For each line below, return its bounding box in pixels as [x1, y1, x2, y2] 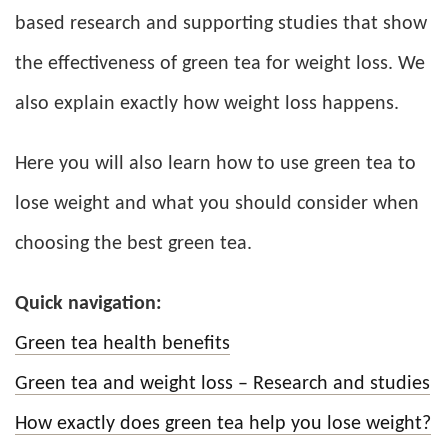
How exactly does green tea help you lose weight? [15, 413, 431, 434]
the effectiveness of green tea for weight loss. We [15, 53, 425, 74]
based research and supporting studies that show [15, 13, 427, 34]
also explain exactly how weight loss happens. [15, 93, 399, 114]
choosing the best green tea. [15, 233, 252, 254]
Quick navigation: [15, 293, 162, 314]
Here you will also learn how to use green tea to [15, 153, 416, 174]
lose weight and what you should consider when [15, 193, 419, 214]
